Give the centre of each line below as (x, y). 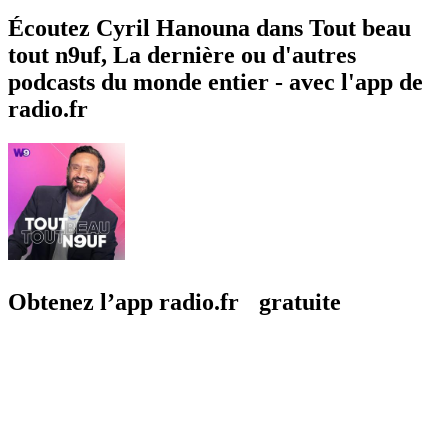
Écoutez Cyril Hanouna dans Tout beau (209, 27)
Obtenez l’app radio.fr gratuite (174, 301)
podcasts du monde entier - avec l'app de (215, 81)
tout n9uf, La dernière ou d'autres (182, 54)
